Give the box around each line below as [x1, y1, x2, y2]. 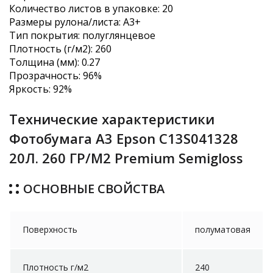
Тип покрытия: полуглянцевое [9, 29, 155, 42]
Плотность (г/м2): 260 [9, 42, 112, 55]
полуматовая [195, 224, 250, 235]
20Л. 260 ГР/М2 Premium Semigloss [9, 149, 243, 167]
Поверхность [23, 224, 77, 235]
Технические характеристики [9, 110, 214, 128]
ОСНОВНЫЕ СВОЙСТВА [23, 180, 165, 197]
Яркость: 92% [9, 82, 72, 96]
